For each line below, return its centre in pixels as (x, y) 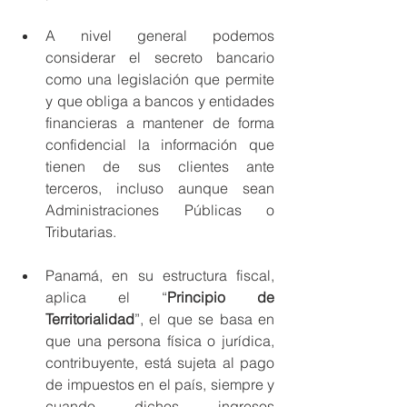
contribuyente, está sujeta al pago (160, 362)
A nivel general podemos (160, 35)
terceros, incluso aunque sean (160, 188)
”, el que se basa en (204, 318)
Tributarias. (81, 231)
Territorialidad (90, 318)
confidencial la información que (160, 144)
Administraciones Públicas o (160, 209)
